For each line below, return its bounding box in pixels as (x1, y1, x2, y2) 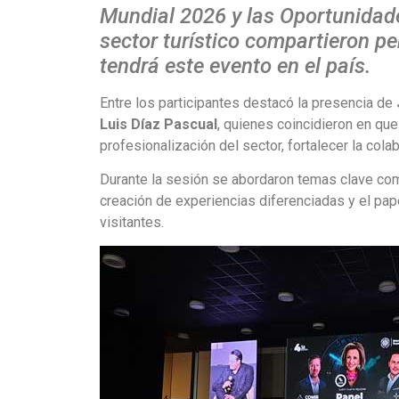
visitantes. (100, 213, 164, 231)
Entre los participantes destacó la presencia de (100, 94, 396, 111)
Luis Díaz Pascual (100, 115, 217, 133)
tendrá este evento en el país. (100, 53, 370, 78)
